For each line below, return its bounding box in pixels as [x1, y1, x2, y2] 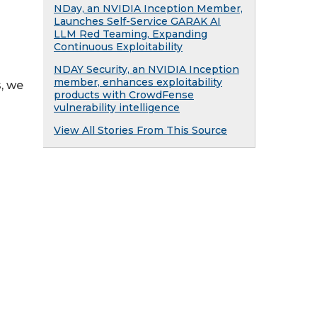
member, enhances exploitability [54, 76, 222, 88]
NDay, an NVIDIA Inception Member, [54, 2, 243, 15]
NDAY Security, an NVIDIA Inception [54, 63, 239, 76]
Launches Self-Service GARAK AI [54, 15, 221, 28]
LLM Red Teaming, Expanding [54, 28, 207, 40]
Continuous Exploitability [54, 40, 183, 53]
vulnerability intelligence [54, 101, 180, 114]
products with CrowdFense [54, 88, 194, 101]
